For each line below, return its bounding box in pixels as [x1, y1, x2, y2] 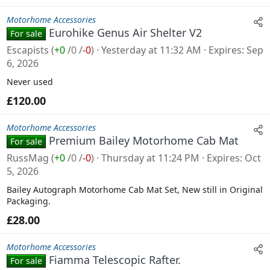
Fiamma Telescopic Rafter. [49, 252, 181, 267]
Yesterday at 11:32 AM [101, 43, 201, 57]
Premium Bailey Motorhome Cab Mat [49, 133, 239, 148]
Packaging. [7, 195, 51, 207]
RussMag [7, 151, 49, 165]
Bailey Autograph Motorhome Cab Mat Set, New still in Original [7, 183, 263, 195]
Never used [7, 75, 53, 87]
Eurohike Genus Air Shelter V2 [49, 25, 202, 40]
